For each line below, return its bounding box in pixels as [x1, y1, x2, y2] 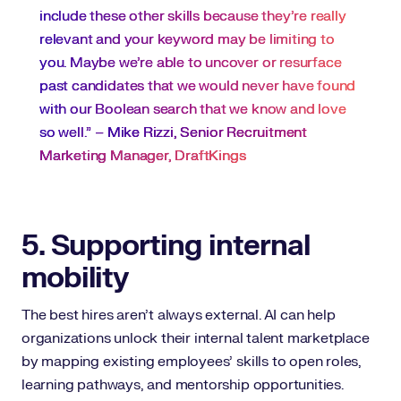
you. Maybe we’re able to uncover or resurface [39, 54, 342, 72]
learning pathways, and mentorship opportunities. [21, 376, 347, 394]
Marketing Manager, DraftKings [39, 147, 246, 165]
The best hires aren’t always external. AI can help [21, 306, 336, 324]
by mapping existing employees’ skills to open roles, [21, 353, 363, 371]
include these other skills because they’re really [39, 7, 346, 25]
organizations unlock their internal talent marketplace [21, 329, 370, 347]
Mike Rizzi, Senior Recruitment [107, 124, 308, 141]
